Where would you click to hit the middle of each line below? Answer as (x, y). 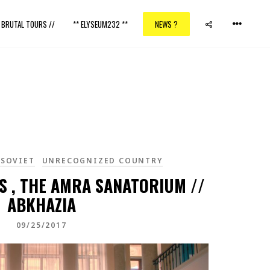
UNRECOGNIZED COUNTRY (102, 161)
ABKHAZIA (41, 205)
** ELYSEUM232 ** (100, 24)
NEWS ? (166, 24)
